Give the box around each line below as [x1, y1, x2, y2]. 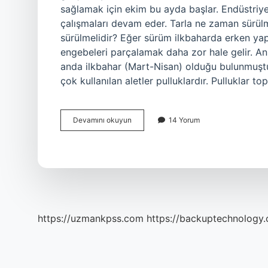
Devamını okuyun [73, 115, 132, 124]
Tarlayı [131, 136, 154, 145]
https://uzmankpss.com [38, 212, 144, 224]
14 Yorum [169, 115, 200, 124]
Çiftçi [131, 115, 149, 124]
